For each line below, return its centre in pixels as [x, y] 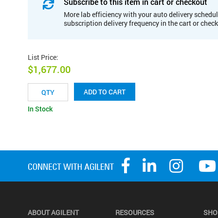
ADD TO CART [105, 92]
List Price [42, 57]
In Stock [40, 109]
